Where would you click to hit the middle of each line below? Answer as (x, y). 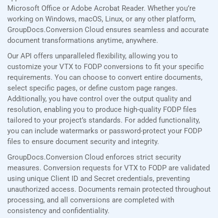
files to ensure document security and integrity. (83, 142)
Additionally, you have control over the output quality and (99, 99)
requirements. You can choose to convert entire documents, (105, 78)
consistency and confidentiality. (58, 211)
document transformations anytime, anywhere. (83, 41)
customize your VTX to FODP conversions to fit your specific (106, 67)
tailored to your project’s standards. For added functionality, (104, 120)
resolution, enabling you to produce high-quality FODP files (102, 110)
